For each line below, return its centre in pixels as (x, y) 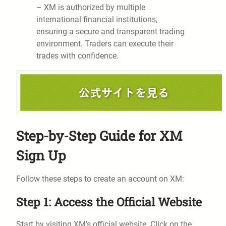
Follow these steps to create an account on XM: (100, 179)
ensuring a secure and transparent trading (110, 32)
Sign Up (41, 155)
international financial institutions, (97, 20)
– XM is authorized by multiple (91, 8)
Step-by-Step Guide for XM (99, 136)
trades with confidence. (77, 56)
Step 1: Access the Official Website (109, 202)
